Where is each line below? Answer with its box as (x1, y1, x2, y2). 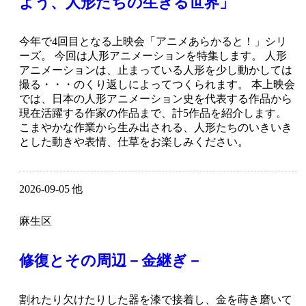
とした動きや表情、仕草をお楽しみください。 (19, 136, 249, 148)
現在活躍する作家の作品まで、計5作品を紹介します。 (19, 107, 287, 120)
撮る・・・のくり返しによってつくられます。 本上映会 (19, 79, 295, 91)
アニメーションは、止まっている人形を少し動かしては (19, 64, 292, 76)
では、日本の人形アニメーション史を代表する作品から (19, 93, 292, 105)
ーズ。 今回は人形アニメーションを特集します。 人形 (19, 50, 287, 62)
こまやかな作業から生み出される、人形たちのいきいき (19, 122, 292, 134)
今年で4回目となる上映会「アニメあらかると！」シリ (19, 36, 287, 48)
